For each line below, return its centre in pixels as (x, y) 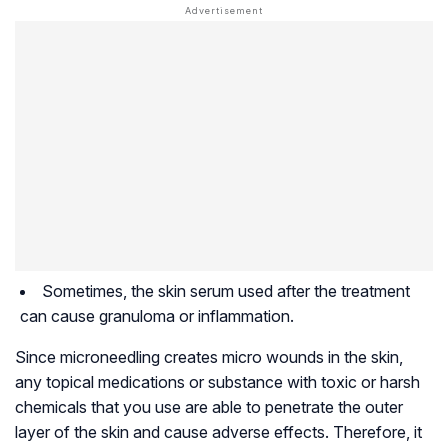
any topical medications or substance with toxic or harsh (217, 382)
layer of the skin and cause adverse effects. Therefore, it (218, 432)
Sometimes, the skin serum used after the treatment (226, 291)
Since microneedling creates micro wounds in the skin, (209, 357)
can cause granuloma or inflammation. (157, 316)
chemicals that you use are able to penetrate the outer (209, 407)
